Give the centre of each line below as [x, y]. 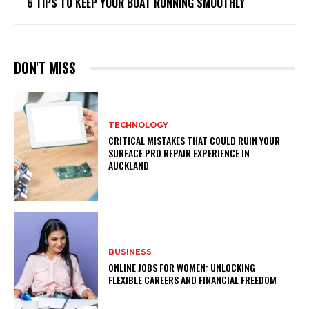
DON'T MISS [45, 68]
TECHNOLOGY [139, 125]
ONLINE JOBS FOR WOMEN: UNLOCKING [182, 267]
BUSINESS [130, 251]
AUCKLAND [129, 166]
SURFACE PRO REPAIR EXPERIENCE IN [179, 153]
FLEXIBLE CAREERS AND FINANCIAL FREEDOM [193, 279]
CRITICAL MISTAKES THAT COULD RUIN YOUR [195, 141]
